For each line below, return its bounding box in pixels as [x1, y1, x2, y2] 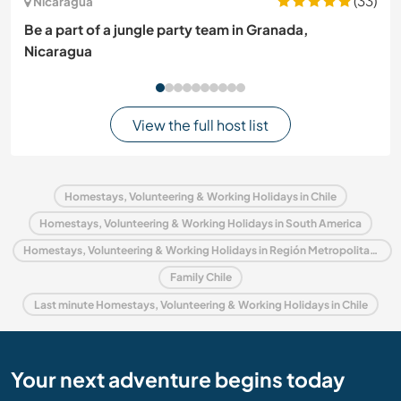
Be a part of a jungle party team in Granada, [24, 21, 308, 38]
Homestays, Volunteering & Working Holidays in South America [39, 216, 362, 230]
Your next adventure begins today [11, 366, 345, 393]
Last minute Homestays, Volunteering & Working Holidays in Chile [33, 297, 368, 311]
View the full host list [132, 115, 269, 134]
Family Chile [169, 270, 232, 285]
